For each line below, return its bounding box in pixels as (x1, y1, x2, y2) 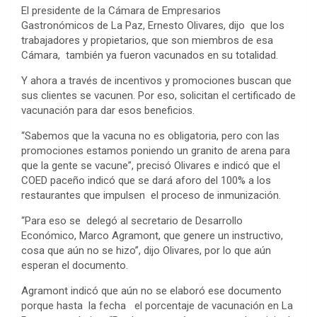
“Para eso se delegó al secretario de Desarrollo (21, 214, 243, 227)
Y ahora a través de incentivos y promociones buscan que (21, 74, 292, 87)
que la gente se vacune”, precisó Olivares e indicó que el (21, 158, 280, 172)
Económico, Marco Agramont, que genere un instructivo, (21, 229, 283, 242)
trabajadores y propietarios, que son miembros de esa (21, 33, 273, 47)
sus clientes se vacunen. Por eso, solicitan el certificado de (21, 88, 296, 102)
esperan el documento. (21, 258, 128, 272)
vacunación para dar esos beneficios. (21, 103, 197, 117)
